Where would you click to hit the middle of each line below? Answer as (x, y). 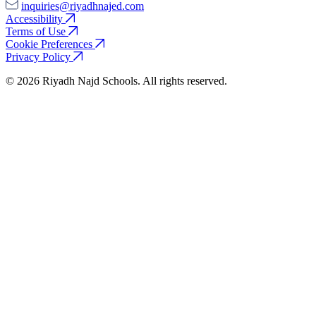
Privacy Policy (38, 56)
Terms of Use (36, 31)
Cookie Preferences (49, 44)
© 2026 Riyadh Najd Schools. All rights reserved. (116, 80)
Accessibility (34, 18)
